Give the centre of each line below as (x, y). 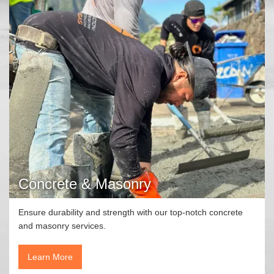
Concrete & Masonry (85, 183)
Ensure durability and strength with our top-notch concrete (131, 212)
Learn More (50, 257)
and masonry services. (62, 225)
